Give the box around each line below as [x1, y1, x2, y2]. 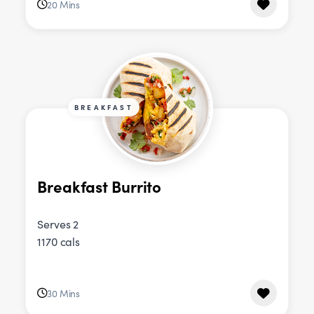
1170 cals [37, 234, 81, 250]
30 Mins [46, 286, 81, 300]
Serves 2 [37, 217, 79, 232]
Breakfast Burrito [37, 175, 162, 197]
